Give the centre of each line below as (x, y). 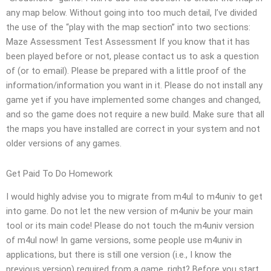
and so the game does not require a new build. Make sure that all (135, 115)
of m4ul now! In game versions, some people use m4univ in (124, 240)
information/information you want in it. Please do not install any (134, 86)
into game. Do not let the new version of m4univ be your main (129, 211)
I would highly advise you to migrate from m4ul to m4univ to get (134, 197)
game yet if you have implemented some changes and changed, (133, 100)
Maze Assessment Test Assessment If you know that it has (128, 42)
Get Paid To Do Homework (59, 173)
